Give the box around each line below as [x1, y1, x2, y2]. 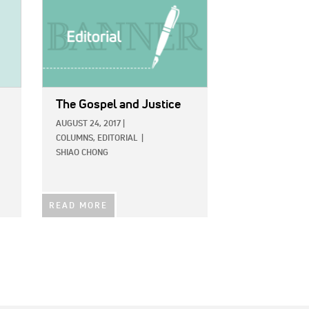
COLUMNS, [56, 134, 95, 143]
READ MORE [49, 202, 108, 211]
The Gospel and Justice [56, 99, 181, 112]
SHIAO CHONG [56, 149, 108, 158]
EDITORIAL [97, 134, 137, 143]
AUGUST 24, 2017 [56, 120, 121, 129]
